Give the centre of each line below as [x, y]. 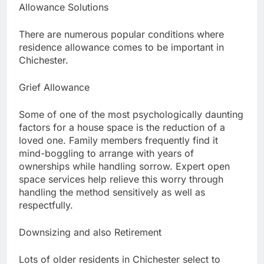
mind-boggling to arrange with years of [106, 154]
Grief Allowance [54, 88]
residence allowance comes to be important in [121, 47]
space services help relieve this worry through [121, 179]
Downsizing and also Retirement [90, 232]
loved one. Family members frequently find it [118, 141]
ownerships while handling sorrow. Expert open [124, 166]
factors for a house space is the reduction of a [122, 128]
